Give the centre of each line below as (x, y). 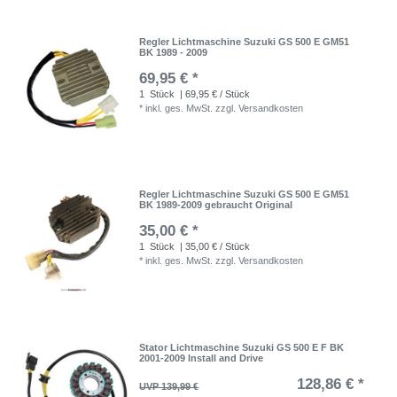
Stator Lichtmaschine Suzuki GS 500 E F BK (242, 347)
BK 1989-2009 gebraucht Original (216, 205)
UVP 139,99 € (169, 386)
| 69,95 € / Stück (214, 94)
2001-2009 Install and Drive (202, 358)
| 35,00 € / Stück (214, 247)
